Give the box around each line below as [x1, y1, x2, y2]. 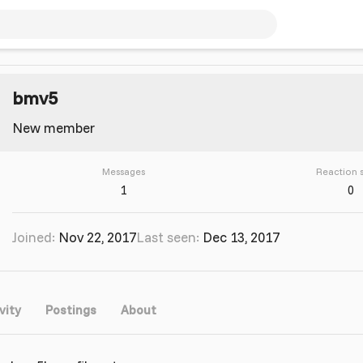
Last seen [136, 228, 196, 246]
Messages [102, 164, 145, 177]
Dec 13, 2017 [203, 228, 280, 246]
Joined [12, 228, 52, 246]
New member [12, 118, 95, 136]
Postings [45, 301, 96, 318]
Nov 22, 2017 [58, 228, 136, 246]
